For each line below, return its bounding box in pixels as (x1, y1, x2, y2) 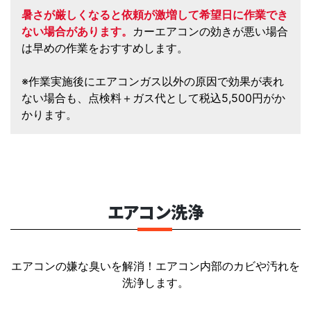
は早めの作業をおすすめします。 (22, 40, 188, 55)
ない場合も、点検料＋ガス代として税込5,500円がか (22, 90, 285, 105)
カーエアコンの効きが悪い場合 (133, 24, 288, 38)
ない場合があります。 (22, 24, 133, 38)
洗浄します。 (122, 275, 189, 289)
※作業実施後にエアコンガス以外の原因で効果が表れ (22, 74, 284, 88)
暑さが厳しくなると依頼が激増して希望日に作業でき (22, 7, 288, 22)
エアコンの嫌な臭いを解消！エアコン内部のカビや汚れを (11, 258, 300, 273)
